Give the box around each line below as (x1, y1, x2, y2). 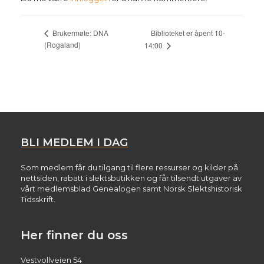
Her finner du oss (21, 227, 128, 242)
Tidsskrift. (21, 194, 55, 204)
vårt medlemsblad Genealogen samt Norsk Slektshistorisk (21, 184, 242, 194)
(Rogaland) (44, 39, 81, 50)
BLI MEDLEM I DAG (21, 136, 128, 150)
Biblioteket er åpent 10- (151, 27, 226, 38)
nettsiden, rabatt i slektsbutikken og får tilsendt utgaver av (21, 173, 242, 183)
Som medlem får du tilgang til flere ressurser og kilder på (21, 163, 238, 173)
